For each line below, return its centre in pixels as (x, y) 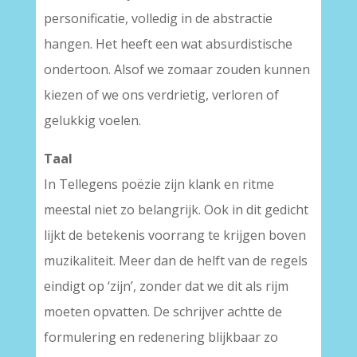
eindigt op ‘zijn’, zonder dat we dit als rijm (166, 286)
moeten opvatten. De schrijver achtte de (163, 312)
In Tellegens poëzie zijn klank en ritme (159, 184)
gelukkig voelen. (92, 120)
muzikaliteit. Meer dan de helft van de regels (175, 261)
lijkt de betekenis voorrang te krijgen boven (175, 235)
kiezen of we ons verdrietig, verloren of (161, 95)
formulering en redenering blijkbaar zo (161, 337)
